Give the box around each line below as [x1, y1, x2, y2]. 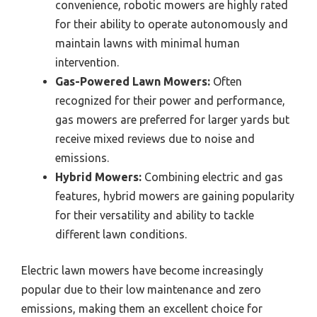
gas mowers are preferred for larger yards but [55, 113, 289, 127]
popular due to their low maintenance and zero [21, 283, 261, 296]
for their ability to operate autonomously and [55, 18, 288, 31]
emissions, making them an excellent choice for [21, 302, 263, 316]
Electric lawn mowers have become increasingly [21, 264, 263, 277]
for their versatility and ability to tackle [55, 209, 254, 222]
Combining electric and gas [142, 171, 283, 184]
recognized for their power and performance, [55, 94, 285, 108]
